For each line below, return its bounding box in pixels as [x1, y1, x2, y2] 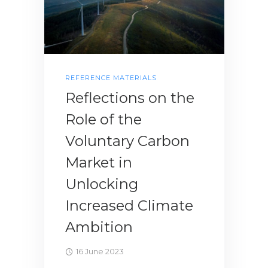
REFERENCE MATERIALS [65, 74, 157, 83]
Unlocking [65, 175, 138, 193]
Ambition [65, 218, 133, 236]
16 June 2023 [76, 246, 124, 257]
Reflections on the [65, 89, 194, 107]
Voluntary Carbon [65, 132, 190, 150]
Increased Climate [65, 197, 193, 215]
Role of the [65, 111, 142, 129]
